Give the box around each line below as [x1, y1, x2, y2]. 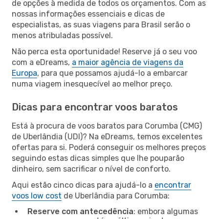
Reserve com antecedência [27, 206, 133, 216]
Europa [12, 68, 37, 78]
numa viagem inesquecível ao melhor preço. [12, 79, 173, 88]
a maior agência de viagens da [72, 57, 183, 67]
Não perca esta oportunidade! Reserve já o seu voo [12, 46, 197, 56]
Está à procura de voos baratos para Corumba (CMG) [12, 121, 202, 131]
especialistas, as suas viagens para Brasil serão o [12, 20, 190, 29]
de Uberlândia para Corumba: [62, 191, 170, 200]
